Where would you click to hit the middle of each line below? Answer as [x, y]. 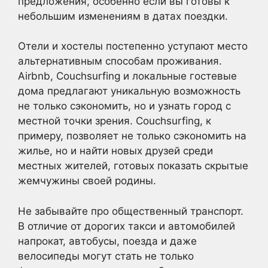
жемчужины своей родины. [87, 181]
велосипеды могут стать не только [106, 256]
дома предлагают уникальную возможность [129, 91]
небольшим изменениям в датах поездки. [123, 16]
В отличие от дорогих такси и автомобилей [127, 226]
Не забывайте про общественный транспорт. [131, 211]
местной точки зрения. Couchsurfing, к [115, 121]
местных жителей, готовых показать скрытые [133, 166]
